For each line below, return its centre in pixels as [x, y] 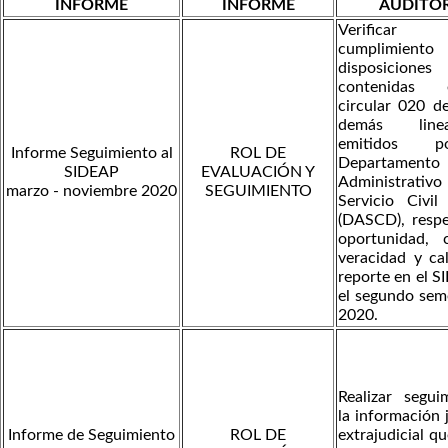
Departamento [389, 162]
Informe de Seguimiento [91, 434]
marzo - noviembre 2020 [91, 190]
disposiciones [385, 67]
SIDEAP [91, 171]
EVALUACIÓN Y [258, 171]
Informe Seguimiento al [91, 152]
